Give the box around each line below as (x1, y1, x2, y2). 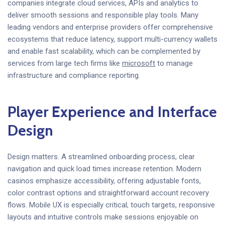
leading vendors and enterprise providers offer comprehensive (8, 22, 213, 32)
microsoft (122, 58, 155, 68)
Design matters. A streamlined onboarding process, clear (8, 152, 195, 161)
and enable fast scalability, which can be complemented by (8, 46, 200, 56)
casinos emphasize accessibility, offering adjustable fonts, (8, 176, 201, 185)
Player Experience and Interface (8, 102, 217, 121)
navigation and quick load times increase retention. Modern (8, 164, 201, 173)
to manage (155, 58, 193, 68)
